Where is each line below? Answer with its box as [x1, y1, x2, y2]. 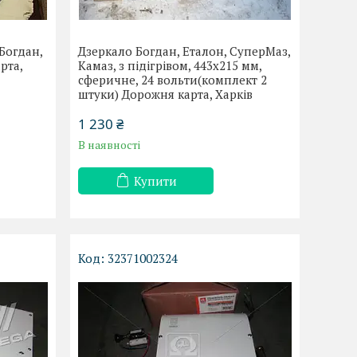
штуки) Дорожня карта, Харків [78, 86, 253, 103]
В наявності [78, 137, 141, 153]
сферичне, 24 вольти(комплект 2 [78, 72, 268, 88]
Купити [133, 173, 177, 190]
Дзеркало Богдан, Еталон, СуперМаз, [78, 43, 291, 60]
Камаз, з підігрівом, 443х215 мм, [78, 57, 262, 74]
